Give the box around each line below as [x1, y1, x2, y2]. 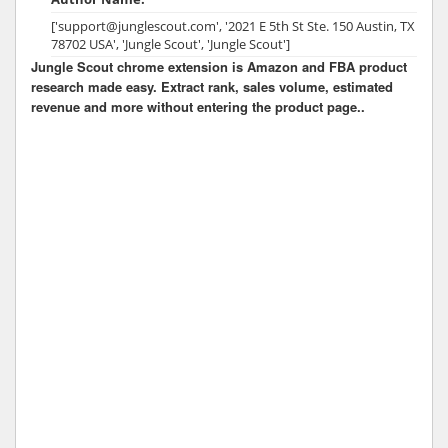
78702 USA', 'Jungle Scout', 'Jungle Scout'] [51, 34, 290, 53]
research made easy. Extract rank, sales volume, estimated [31, 76, 393, 96]
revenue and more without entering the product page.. [31, 96, 365, 116]
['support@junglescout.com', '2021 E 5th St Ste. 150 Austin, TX [51, 16, 415, 35]
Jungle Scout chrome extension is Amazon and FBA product [31, 56, 407, 76]
